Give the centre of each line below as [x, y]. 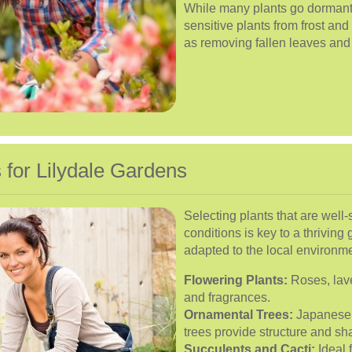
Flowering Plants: [236, 280]
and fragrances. [227, 297]
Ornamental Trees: [238, 314]
